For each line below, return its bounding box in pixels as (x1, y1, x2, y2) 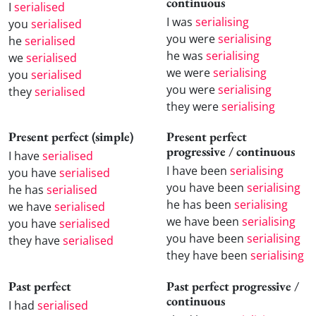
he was (166, 47, 206, 63)
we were (166, 64, 213, 80)
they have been (166, 248, 250, 264)
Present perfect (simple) (8, 128, 133, 145)
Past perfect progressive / (166, 277, 299, 294)
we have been (166, 214, 242, 230)
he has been (166, 197, 234, 213)
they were (166, 98, 221, 114)
